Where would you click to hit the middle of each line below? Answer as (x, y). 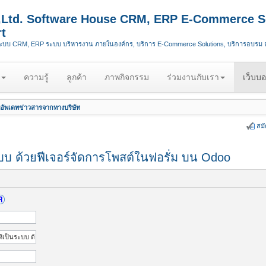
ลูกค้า (77, 77)
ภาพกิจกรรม (127, 77)
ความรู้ (36, 77)
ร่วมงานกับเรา (193, 77)
